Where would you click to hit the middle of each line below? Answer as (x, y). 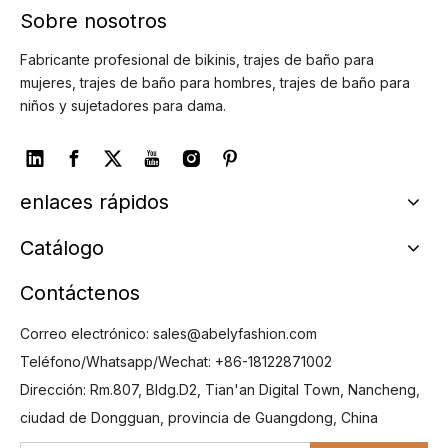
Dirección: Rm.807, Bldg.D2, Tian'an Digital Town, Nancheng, (220, 390)
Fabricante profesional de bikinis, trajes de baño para (197, 60)
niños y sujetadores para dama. (123, 106)
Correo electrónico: (86, 334)
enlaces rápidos (94, 202)
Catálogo (62, 248)
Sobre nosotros (93, 21)
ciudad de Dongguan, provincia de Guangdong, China (199, 418)
